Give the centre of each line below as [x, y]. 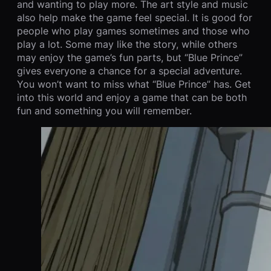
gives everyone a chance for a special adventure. [129, 70]
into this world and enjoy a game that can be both [132, 97]
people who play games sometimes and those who [133, 31]
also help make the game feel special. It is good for [135, 17]
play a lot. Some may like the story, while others [127, 44]
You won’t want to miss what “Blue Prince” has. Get [134, 84]
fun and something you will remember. [104, 110]
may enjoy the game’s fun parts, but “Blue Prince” [130, 57]
